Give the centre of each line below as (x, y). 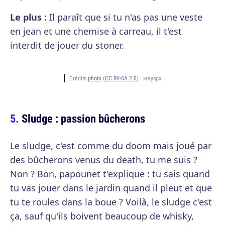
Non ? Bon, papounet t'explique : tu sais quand (110, 174)
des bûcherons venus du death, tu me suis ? (104, 160)
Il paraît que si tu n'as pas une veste (125, 17)
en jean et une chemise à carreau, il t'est (96, 31)
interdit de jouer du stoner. (67, 45)
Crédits (78, 78)
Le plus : (28, 17)
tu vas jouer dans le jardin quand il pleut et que (111, 188)
